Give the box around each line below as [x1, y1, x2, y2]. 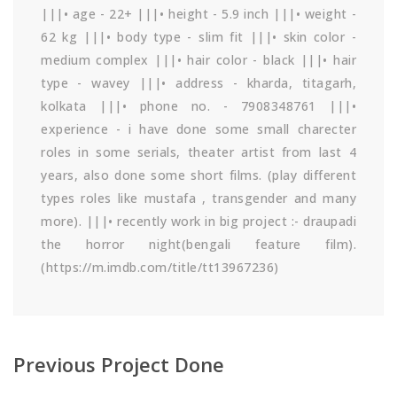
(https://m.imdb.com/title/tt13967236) [41, 258, 279, 276]
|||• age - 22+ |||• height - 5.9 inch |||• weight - [41, 4, 356, 22]
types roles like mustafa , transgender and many [41, 189, 356, 206]
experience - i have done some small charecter [41, 120, 356, 137]
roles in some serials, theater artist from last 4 [41, 143, 356, 160]
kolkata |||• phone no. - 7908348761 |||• [41, 97, 356, 114]
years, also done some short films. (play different [41, 166, 356, 183]
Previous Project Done [13, 350, 224, 378]
